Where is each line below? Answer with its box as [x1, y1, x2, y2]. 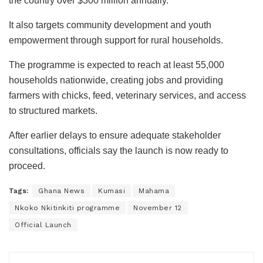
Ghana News [38, 187, 85, 195]
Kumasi [98, 187, 125, 195]
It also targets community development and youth [9, 20, 211, 31]
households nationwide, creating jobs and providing [9, 75, 223, 86]
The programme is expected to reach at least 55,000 [9, 60, 224, 70]
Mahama [139, 187, 169, 195]
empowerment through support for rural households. [9, 35, 223, 46]
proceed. [9, 161, 45, 171]
